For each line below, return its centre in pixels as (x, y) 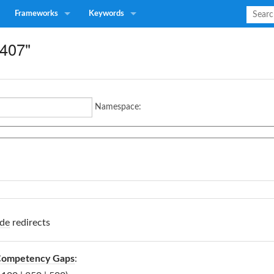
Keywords (106, 14)
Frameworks (36, 14)
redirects (30, 223)
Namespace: (118, 107)
